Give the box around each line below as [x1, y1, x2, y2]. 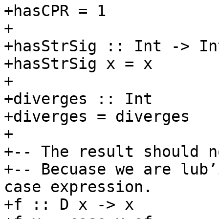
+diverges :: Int [4, 90, 153, 108]
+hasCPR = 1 [4, 2, 106, 20]
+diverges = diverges [4, 108, 190, 126]
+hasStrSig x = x [4, 55, 153, 73]
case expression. [4, 178, 153, 196]
